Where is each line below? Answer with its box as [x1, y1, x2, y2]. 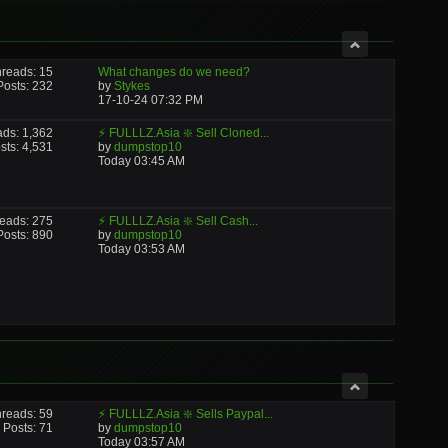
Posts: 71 [3, 421, 54, 435]
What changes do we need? [97, 65, 250, 79]
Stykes [113, 79, 150, 93]
